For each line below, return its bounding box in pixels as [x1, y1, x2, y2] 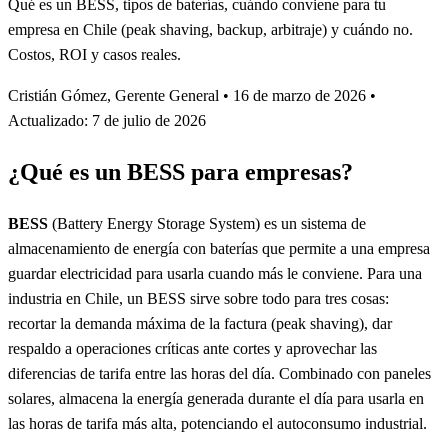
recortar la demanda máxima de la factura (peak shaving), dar [8, 314, 392, 332]
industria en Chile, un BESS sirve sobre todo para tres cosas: [8, 289, 389, 307]
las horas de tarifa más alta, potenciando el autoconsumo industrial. [8, 414, 427, 432]
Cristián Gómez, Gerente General [8, 86, 219, 104]
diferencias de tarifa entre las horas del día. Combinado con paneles [8, 364, 431, 382]
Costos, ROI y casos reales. [8, 45, 181, 63]
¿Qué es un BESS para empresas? [8, 158, 353, 185]
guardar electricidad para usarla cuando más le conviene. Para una [8, 264, 422, 282]
